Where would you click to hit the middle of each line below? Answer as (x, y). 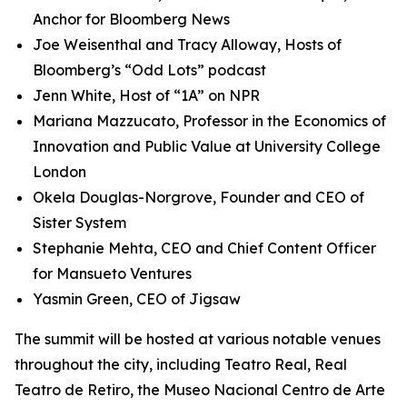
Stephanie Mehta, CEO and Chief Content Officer (204, 248)
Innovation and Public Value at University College (207, 146)
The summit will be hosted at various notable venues (198, 339)
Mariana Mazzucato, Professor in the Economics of (209, 121)
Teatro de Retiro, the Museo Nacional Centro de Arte (200, 390)
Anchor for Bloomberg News (131, 19)
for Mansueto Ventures (114, 273)
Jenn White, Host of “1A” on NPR (146, 95)
